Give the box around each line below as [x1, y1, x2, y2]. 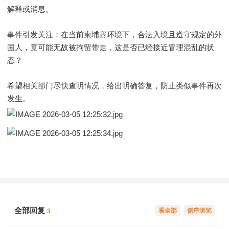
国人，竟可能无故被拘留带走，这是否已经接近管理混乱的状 [7, 43, 214, 52]
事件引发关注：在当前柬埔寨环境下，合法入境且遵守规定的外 [7, 30, 222, 39]
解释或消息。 [7, 5, 53, 13]
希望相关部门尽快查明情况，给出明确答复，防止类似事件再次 [7, 81, 222, 90]
